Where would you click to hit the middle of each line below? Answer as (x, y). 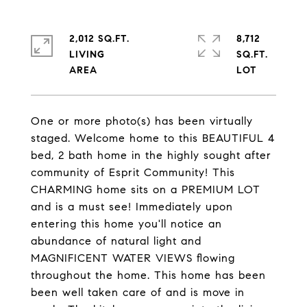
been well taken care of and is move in (138, 292)
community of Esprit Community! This (133, 172)
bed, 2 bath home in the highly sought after (151, 155)
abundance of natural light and (116, 241)
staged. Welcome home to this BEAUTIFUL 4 (153, 138)
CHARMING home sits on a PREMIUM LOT (146, 189)
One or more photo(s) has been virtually (142, 121)
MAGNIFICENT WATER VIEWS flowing (133, 258)
